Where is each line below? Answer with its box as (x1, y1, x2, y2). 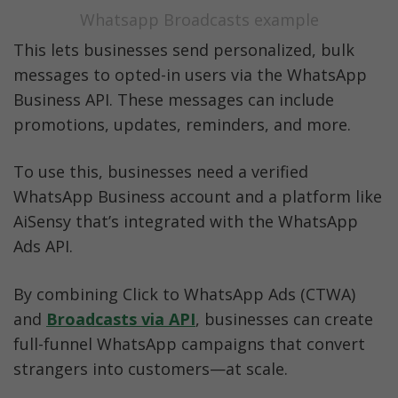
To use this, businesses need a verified (13, 161, 308, 183)
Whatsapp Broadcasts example (79, 8, 319, 30)
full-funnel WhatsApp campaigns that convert (13, 332, 365, 354)
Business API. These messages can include (13, 89, 334, 111)
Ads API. (13, 235, 73, 258)
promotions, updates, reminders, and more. (13, 114, 351, 136)
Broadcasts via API (46, 307, 195, 330)
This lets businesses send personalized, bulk (13, 39, 354, 61)
